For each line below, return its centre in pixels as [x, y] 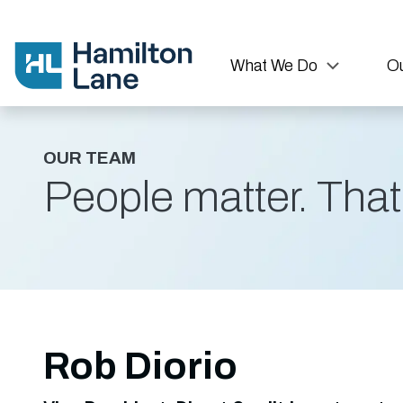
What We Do [274, 65]
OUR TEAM [90, 158]
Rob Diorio [140, 366]
